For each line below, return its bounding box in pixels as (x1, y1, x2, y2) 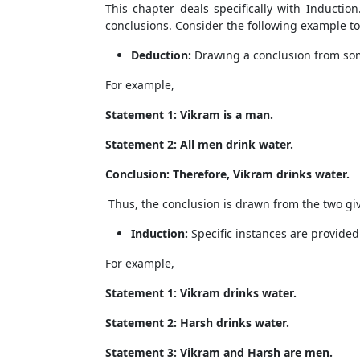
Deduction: (131, 47, 194, 63)
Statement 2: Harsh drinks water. (105, 315, 292, 330)
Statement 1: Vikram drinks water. (105, 285, 297, 301)
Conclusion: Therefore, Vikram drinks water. (105, 166, 350, 182)
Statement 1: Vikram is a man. (105, 107, 273, 122)
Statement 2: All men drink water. (105, 137, 293, 152)
